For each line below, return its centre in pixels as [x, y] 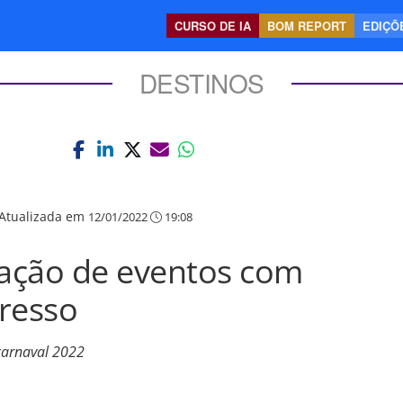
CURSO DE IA [213, 26]
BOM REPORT [307, 26]
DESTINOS [201, 83]
